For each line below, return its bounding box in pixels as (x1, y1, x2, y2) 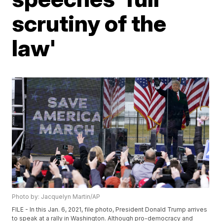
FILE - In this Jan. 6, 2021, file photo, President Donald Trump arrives (12, 206, 208, 214)
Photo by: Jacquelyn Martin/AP (12, 193, 101, 201)
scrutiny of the (12, 9, 167, 37)
